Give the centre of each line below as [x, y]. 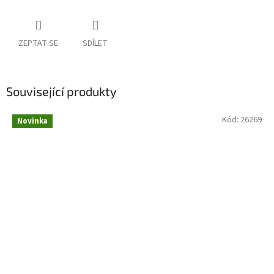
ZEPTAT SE [38, 44]
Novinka [32, 121]
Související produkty [61, 91]
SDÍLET [95, 44]
